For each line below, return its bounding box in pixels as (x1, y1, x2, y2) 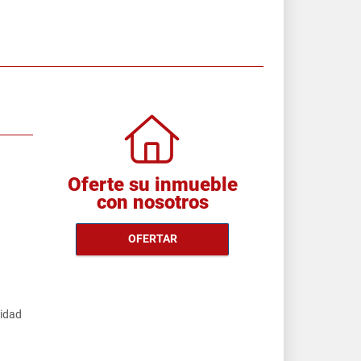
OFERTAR (127, 231, 177, 245)
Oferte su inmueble (67, 172, 238, 196)
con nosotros (96, 190, 209, 214)
